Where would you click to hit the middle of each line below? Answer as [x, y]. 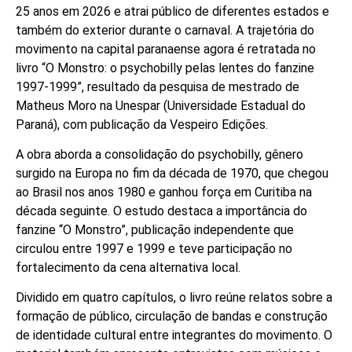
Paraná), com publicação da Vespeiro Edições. [142, 124]
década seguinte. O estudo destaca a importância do [161, 211]
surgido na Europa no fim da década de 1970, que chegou [172, 174]
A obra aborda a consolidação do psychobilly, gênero [159, 155]
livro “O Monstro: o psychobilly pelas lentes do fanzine [165, 68]
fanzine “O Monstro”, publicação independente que [155, 230]
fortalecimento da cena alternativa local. [128, 268]
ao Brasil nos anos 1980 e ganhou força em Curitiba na [164, 192]
